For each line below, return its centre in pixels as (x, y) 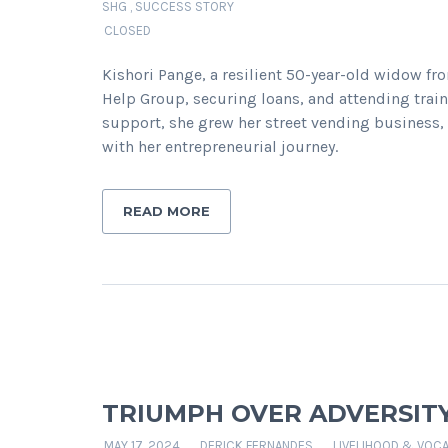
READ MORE (166, 211)
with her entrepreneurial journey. (220, 146)
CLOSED (127, 30)
